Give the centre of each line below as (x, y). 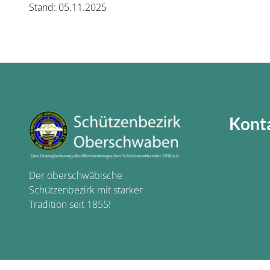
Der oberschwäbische (76, 175)
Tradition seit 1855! (70, 204)
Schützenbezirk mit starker (86, 190)
